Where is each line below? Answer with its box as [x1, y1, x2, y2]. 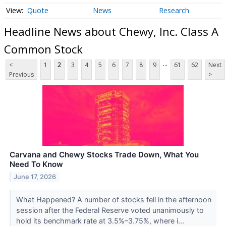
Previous [9, 70, 34, 79]
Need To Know [10, 159, 63, 169]
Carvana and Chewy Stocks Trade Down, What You [10, 150, 199, 160]
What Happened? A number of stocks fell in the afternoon [16, 195, 211, 204]
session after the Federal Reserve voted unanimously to [16, 206, 204, 215]
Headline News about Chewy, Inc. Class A [4, 23, 218, 39]
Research [158, 6, 189, 16]
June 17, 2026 [14, 173, 56, 181]
